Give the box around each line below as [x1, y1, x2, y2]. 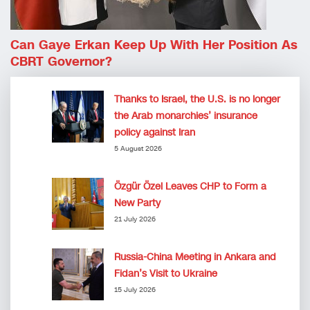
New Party [114, 196, 161, 210]
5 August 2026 [114, 143, 162, 154]
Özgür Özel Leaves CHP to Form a [114, 179, 266, 193]
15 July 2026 [114, 284, 156, 295]
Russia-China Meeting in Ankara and [114, 250, 276, 264]
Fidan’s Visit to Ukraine [114, 266, 217, 280]
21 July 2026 [114, 214, 156, 224]
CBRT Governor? [10, 52, 112, 71]
